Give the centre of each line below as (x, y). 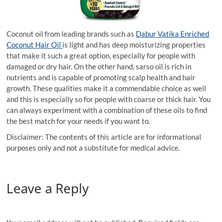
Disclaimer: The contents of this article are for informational (104, 137)
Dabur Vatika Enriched (173, 34)
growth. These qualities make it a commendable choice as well (107, 88)
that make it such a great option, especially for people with (101, 56)
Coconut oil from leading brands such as (71, 34)
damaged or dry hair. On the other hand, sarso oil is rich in (99, 67)
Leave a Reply (48, 188)
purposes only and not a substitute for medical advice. (93, 148)
